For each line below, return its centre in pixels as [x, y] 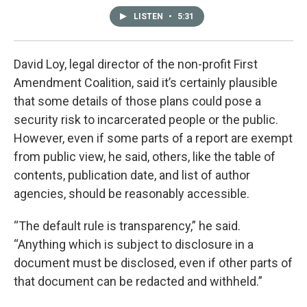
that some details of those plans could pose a [137, 101]
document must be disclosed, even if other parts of [153, 263]
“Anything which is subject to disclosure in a [134, 245]
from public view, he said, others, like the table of [145, 157]
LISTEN [149, 17]
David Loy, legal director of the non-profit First [136, 64]
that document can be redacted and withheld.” [138, 282]
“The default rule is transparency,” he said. [127, 226]
